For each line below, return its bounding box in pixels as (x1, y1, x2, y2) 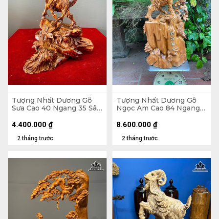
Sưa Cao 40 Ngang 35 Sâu (12, 104, 101, 113)
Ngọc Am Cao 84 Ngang (116, 104, 200, 113)
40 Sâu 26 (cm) (116, 111, 168, 121)
